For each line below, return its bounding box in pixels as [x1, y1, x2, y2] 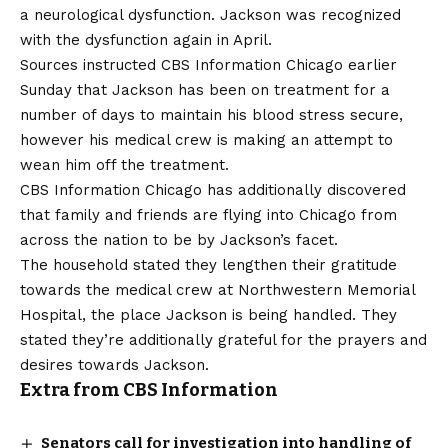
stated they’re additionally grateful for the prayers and [20, 331, 427, 350]
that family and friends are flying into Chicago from [20, 206, 397, 225]
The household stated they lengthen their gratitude [20, 256, 397, 275]
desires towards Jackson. [20, 356, 219, 375]
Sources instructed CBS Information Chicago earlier [20, 56, 397, 75]
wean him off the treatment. [20, 156, 229, 175]
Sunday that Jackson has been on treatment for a [20, 81, 390, 100]
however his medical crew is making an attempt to [20, 131, 393, 150]
